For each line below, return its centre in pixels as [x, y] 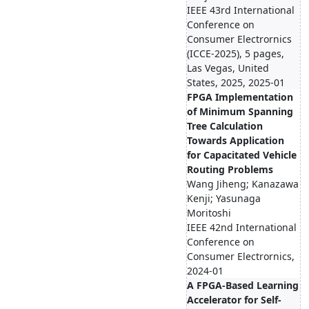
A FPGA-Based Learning [243, 285]
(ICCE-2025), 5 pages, [236, 53]
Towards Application [236, 140]
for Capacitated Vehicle [242, 155]
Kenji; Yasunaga [224, 198]
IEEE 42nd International [242, 227]
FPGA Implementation [240, 97]
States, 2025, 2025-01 [236, 82]
